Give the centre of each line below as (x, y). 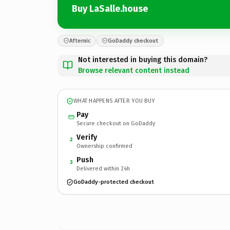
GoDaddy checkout (133, 41)
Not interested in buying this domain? (143, 60)
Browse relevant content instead (134, 70)
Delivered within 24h (103, 168)
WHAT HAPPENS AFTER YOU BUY (114, 101)
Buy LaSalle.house (110, 9)
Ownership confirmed (104, 146)
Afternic (80, 41)
